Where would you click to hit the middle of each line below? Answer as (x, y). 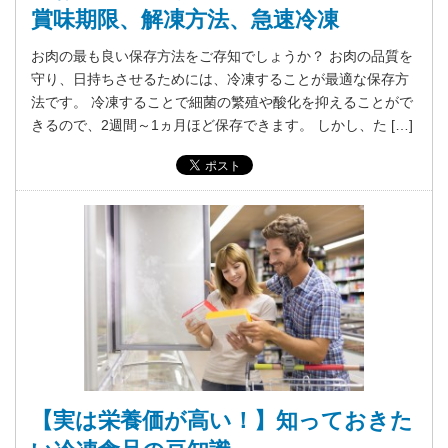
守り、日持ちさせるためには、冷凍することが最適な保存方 (220, 79)
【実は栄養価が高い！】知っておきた (222, 420)
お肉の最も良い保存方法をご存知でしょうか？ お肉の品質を (222, 56)
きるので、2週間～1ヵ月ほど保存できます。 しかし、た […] (222, 125)
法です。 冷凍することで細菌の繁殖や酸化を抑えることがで (222, 102)
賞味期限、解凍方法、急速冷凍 (185, 20)
